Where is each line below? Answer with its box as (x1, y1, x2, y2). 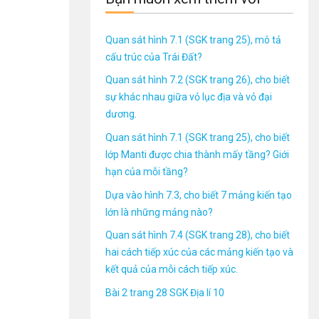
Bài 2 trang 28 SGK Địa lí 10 (105, 286, 224, 298)
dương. (105, 108, 137, 120)
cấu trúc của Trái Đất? (105, 51, 202, 63)
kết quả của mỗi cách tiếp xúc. (105, 263, 238, 276)
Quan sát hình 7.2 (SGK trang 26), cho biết (105, 74, 290, 86)
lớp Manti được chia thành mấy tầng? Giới (105, 148, 289, 160)
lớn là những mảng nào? (105, 206, 213, 218)
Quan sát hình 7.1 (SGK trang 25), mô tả (105, 33, 281, 46)
